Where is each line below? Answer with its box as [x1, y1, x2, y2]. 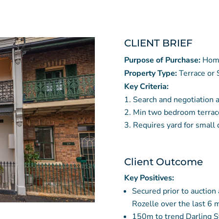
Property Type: [124, 67, 179, 79]
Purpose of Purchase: [124, 54, 202, 66]
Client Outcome [124, 156, 203, 168]
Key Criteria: [124, 81, 169, 92]
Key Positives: [124, 173, 174, 184]
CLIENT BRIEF [124, 37, 193, 49]
